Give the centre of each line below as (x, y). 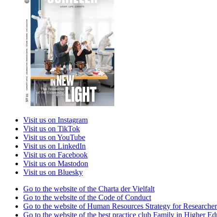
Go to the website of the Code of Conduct (87, 197)
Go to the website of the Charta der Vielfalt (89, 188)
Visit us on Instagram (55, 120)
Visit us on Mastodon (56, 163)
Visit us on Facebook (55, 155)
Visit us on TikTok (52, 128)
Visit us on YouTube (54, 137)
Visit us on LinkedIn (54, 146)
